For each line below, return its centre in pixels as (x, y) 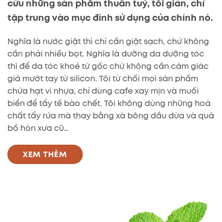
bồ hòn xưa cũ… (38, 128)
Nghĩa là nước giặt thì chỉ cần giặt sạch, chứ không (108, 41)
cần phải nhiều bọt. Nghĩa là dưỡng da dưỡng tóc (106, 54)
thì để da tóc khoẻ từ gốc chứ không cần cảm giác (108, 66)
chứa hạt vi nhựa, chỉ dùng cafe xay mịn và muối (103, 91)
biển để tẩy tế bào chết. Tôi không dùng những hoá (109, 103)
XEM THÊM (45, 154)
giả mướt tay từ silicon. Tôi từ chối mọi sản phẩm (103, 78)
